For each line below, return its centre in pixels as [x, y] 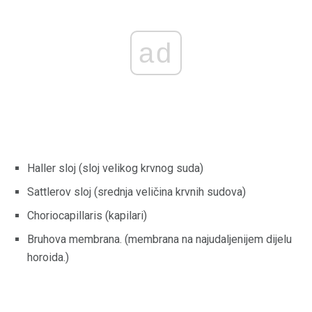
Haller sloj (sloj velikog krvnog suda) [115, 169]
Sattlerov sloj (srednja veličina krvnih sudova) [136, 192]
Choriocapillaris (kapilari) [87, 216]
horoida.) [48, 258]
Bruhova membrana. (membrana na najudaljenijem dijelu [159, 240]
